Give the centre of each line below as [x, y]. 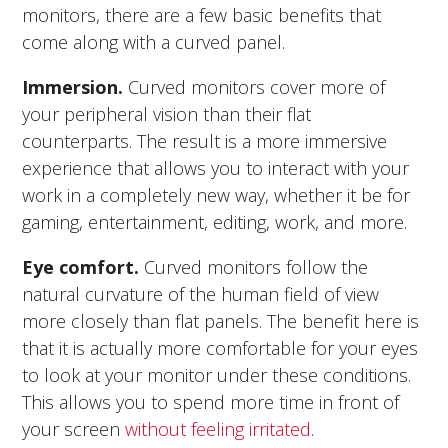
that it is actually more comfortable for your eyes [220, 347]
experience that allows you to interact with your [216, 167]
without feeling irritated [218, 428]
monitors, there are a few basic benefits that [202, 14]
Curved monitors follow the [254, 266]
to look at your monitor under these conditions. [217, 374]
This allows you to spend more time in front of [211, 401]
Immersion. [73, 86]
